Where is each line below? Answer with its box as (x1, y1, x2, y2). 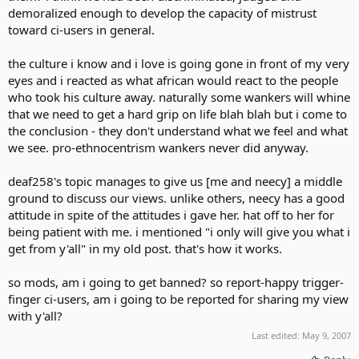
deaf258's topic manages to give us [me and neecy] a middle (8, 173, 342, 189)
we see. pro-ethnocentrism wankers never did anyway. (8, 139, 309, 155)
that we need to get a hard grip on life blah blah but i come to (8, 106, 347, 122)
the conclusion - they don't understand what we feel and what (8, 123, 348, 139)
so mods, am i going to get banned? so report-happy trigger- (8, 274, 344, 290)
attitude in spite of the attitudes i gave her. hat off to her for (8, 207, 334, 223)
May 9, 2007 (302, 329, 351, 341)
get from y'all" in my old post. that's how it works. (8, 240, 282, 256)
